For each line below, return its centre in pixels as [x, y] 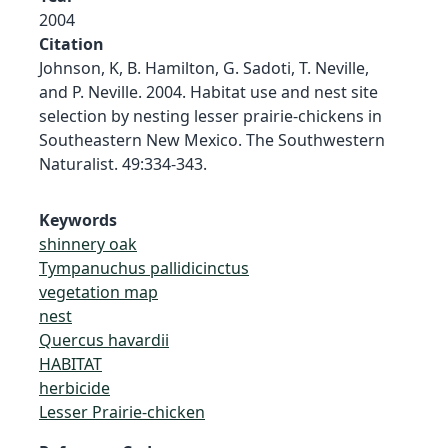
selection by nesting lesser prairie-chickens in [210, 115]
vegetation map [98, 291]
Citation [71, 43]
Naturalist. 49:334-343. [123, 163]
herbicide [74, 387]
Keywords [78, 219]
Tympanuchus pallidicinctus [144, 267]
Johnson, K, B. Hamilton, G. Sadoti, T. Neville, [204, 67]
